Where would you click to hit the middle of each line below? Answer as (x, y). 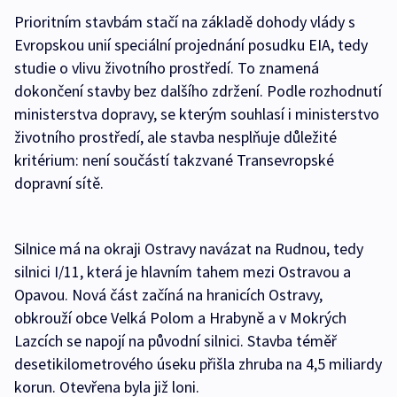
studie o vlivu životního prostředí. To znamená (167, 68)
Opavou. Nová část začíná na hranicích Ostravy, (168, 295)
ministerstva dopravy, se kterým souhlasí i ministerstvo (197, 114)
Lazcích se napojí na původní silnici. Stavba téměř (175, 341)
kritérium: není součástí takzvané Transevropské (174, 160)
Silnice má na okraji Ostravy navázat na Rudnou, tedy (189, 249)
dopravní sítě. (59, 183)
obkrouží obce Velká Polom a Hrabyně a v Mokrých (180, 318)
